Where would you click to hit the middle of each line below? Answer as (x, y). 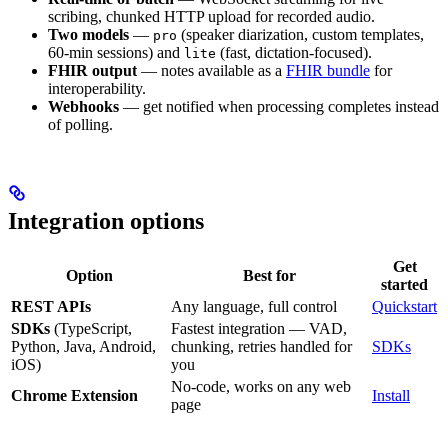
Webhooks (83, 107)
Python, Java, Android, (83, 346)
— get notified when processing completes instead (279, 107)
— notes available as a (211, 71)
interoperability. (97, 89)
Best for (269, 275)
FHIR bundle (328, 71)
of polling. (80, 125)
